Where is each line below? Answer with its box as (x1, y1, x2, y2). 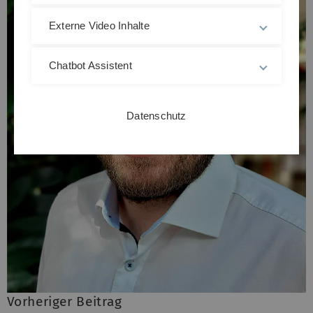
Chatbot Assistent (49, 59, 132, 71)
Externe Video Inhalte (49, 20, 150, 31)
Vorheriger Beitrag (7, 293, 122, 310)
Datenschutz (126, 110, 187, 122)
